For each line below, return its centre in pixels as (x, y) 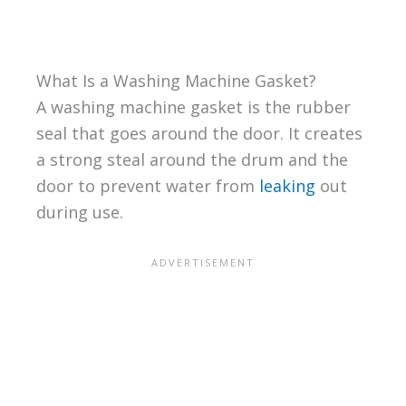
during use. (79, 212)
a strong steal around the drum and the (192, 159)
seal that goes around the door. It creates (199, 133)
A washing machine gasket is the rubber (193, 106)
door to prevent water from (147, 185)
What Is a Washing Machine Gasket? (176, 80)
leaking (287, 185)
